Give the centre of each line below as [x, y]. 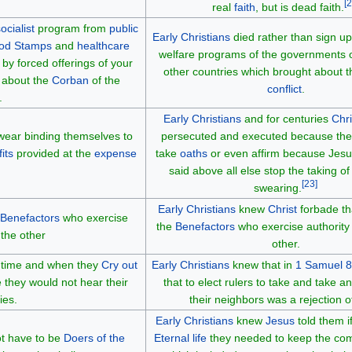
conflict [284, 88]
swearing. [278, 187]
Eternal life [180, 337]
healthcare [103, 45]
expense [115, 153]
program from [71, 28]
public [123, 28]
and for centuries [286, 118]
